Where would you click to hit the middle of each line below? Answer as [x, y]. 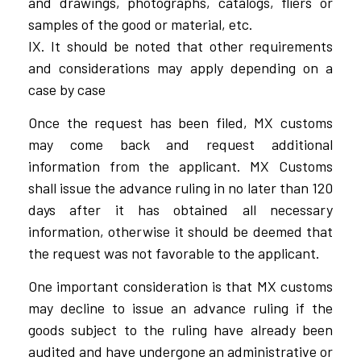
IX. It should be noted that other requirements [180, 46]
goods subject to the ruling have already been [180, 330]
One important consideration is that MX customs [180, 286]
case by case [67, 89]
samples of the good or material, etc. [141, 24]
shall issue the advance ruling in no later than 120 [180, 187]
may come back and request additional [180, 144]
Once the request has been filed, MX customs [180, 122]
